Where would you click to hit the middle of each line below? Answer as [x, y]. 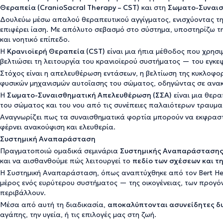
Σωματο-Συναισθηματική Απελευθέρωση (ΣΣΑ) [89, 95]
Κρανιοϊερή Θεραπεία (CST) [56, 51]
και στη [154, 7]
